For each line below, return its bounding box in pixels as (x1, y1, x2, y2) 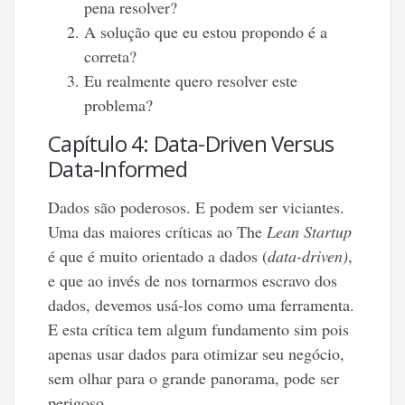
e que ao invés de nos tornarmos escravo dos (48, 268, 338, 291)
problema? (84, 93, 154, 116)
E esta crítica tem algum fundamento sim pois (48, 317, 350, 340)
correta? (84, 44, 137, 67)
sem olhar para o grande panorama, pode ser (48, 366, 340, 389)
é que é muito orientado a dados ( (48, 244, 268, 267)
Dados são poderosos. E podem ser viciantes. (48, 195, 345, 218)
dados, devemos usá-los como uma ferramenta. (48, 293, 355, 316)
